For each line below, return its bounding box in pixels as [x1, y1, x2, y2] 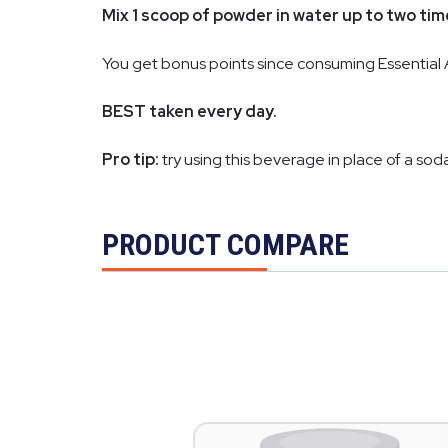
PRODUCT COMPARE [102, 227, 349, 262]
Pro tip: [102, 149, 159, 170]
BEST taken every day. [102, 101, 277, 122]
